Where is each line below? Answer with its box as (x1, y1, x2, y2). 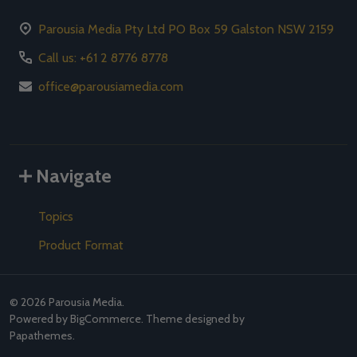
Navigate (36, 164, 112, 188)
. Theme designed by (141, 312, 245, 327)
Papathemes (10, 328, 73, 343)
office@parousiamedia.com (38, 79, 183, 95)
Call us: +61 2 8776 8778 (38, 50, 168, 66)
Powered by (10, 312, 70, 327)
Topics (38, 209, 73, 225)
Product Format (38, 237, 124, 253)
